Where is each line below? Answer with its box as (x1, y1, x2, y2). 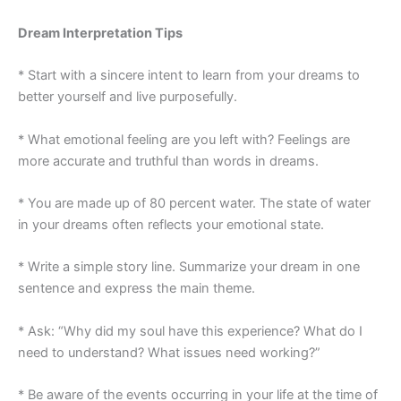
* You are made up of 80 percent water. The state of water (18, 195, 371, 212)
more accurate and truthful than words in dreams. (18, 152, 319, 169)
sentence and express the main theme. (18, 280, 255, 297)
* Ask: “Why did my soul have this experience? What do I (18, 322, 363, 339)
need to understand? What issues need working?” (18, 344, 320, 361)
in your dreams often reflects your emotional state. (18, 217, 324, 234)
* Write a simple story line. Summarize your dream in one (18, 259, 360, 276)
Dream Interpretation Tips (18, 25, 183, 42)
